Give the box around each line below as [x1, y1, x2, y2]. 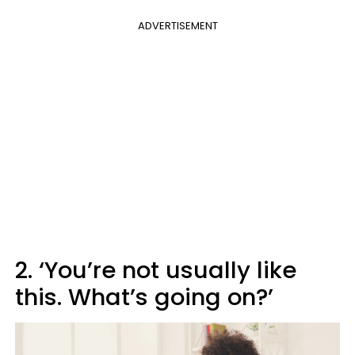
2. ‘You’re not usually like [15, 254, 296, 286]
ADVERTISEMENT [137, 17, 218, 33]
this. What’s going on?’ [15, 281, 273, 313]
